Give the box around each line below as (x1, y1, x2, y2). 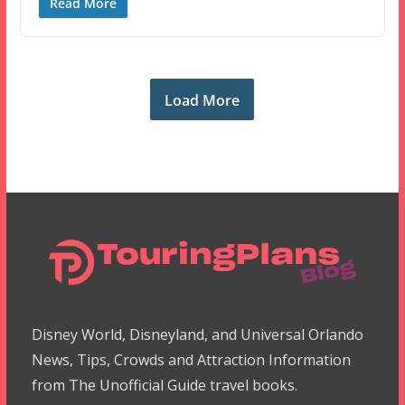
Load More (165, 89, 240, 110)
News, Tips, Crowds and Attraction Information (31, 350, 351, 370)
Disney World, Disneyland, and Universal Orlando (31, 325, 363, 344)
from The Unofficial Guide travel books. (31, 375, 297, 395)
